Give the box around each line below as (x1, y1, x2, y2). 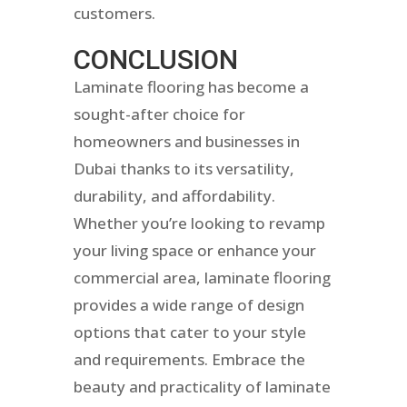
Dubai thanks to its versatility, (73, 158, 294, 180)
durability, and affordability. (73, 185, 275, 207)
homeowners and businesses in (73, 131, 300, 153)
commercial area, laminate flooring (73, 267, 331, 289)
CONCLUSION (73, 44, 238, 76)
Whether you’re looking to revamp (73, 213, 325, 234)
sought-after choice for (73, 104, 245, 125)
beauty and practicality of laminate (73, 376, 331, 398)
